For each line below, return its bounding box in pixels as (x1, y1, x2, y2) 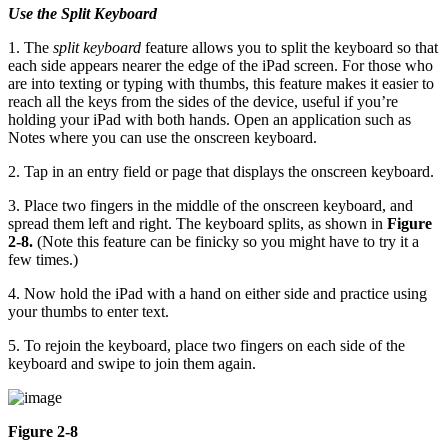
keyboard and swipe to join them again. (8, 355, 256, 373)
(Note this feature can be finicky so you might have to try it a (33, 233, 419, 251)
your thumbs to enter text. (8, 303, 169, 321)
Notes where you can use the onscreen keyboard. (8, 129, 317, 147)
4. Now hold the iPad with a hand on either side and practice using (8, 285, 427, 303)
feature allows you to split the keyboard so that (141, 39, 438, 57)
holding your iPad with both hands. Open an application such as (8, 111, 411, 129)
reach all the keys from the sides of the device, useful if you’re (8, 93, 398, 111)
